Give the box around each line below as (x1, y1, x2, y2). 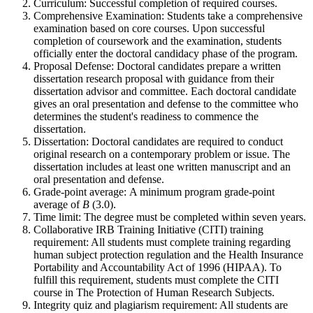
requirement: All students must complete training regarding (34, 236, 291, 248)
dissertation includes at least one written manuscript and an (34, 161, 291, 173)
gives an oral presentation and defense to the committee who (34, 98, 298, 110)
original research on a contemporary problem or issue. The (34, 148, 290, 160)
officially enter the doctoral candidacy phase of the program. (34, 48, 298, 59)
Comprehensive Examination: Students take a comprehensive (34, 10, 303, 22)
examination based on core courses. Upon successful (34, 22, 265, 34)
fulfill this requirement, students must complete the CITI (34, 274, 279, 286)
